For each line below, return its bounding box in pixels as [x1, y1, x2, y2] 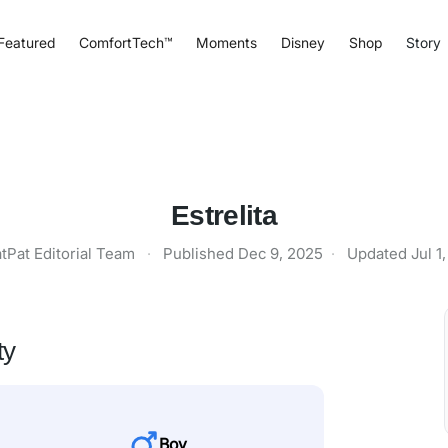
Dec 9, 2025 [238, 244, 323, 263]
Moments [195, 33, 257, 51]
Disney [280, 33, 325, 51]
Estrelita [171, 200, 277, 231]
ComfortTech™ [78, 33, 172, 51]
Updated [347, 244, 411, 263]
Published [163, 244, 238, 263]
